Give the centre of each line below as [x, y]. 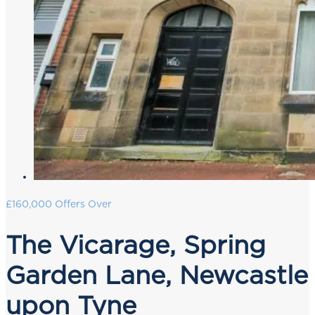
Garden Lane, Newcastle [157, 275]
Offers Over [83, 204]
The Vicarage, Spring [136, 245]
